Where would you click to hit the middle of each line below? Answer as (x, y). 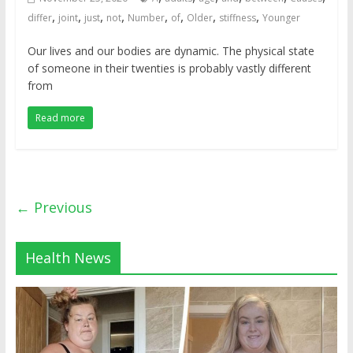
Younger (281, 18)
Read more (60, 118)
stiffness (237, 18)
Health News (68, 258)
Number (146, 18)
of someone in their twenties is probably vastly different (169, 68)
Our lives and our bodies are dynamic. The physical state (171, 51)
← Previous (54, 207)
